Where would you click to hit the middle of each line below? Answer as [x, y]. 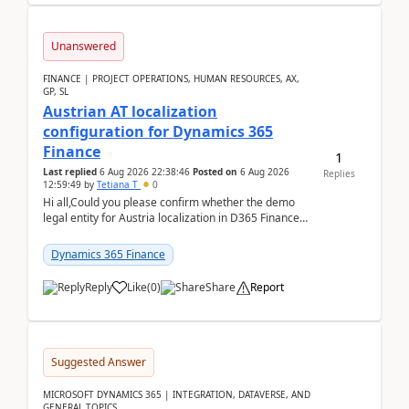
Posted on [215, 172]
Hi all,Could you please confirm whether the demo [169, 202]
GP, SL [56, 91]
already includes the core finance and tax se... [158, 233]
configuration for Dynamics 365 [158, 131]
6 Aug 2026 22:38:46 [145, 172]
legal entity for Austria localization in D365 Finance [171, 218]
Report [267, 287]
